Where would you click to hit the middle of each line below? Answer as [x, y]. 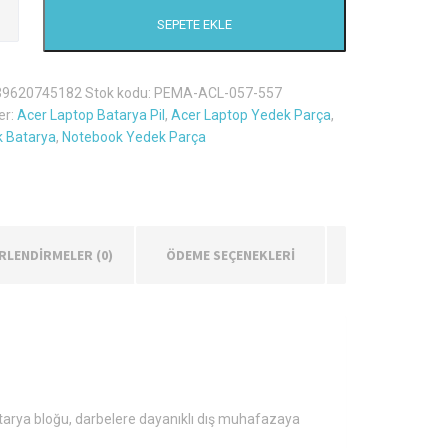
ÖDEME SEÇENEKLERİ [230, 254]
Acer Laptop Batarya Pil [91, 115]
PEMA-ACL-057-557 [218, 93]
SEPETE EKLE [195, 24]
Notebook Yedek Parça [134, 137]
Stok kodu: [120, 93]
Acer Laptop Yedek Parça [251, 115]
